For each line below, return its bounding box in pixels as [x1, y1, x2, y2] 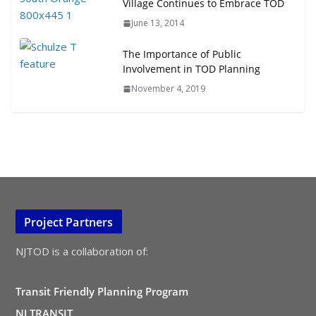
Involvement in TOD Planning [123, 62, 260, 75]
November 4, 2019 [131, 83, 205, 95]
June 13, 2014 [131, 17, 184, 29]
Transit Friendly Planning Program [16, 284, 188, 298]
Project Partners [24, 214, 114, 230]
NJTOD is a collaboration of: [16, 244, 148, 258]
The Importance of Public [123, 47, 241, 61]
